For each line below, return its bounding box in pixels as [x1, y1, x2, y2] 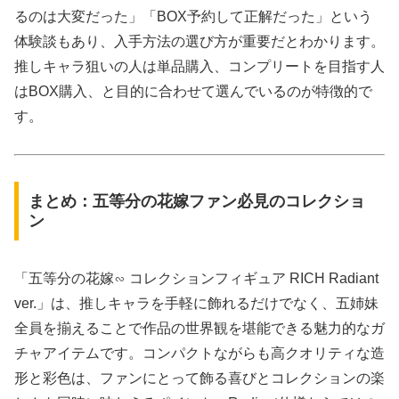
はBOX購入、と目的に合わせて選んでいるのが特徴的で [14, 83, 372, 99]
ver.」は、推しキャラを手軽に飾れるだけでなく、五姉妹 [14, 295, 379, 311]
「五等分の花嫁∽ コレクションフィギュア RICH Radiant [14, 270, 379, 286]
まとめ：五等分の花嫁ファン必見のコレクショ [28, 191, 365, 210]
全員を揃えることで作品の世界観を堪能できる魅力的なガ [14, 320, 385, 336]
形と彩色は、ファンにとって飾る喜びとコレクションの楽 [14, 370, 385, 386]
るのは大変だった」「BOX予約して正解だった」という [14, 8, 372, 24]
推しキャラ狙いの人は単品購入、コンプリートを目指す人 [14, 58, 385, 74]
